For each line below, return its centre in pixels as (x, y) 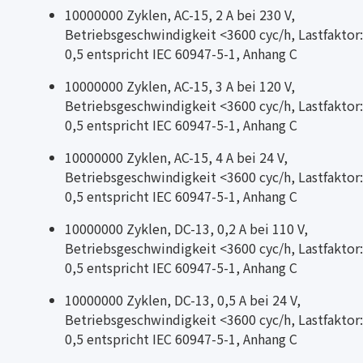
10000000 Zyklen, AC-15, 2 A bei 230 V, (180, 14)
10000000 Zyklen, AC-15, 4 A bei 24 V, (176, 157)
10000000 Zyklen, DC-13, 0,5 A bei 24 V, (183, 299)
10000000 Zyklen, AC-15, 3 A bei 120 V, (180, 85)
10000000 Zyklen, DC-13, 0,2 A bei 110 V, (186, 228)
